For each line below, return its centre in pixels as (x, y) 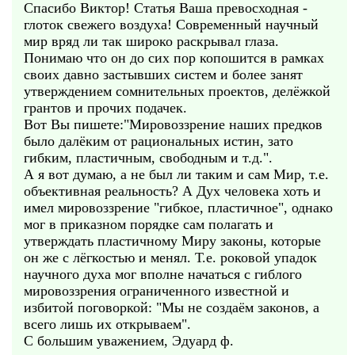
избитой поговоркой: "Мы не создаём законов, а (172, 307)
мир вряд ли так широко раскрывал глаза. (151, 41)
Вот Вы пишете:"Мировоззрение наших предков (173, 124)
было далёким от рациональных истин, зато (158, 141)
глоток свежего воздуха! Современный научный (171, 25)
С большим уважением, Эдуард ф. (129, 341)
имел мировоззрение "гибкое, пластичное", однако (178, 208)
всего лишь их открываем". (107, 324)
